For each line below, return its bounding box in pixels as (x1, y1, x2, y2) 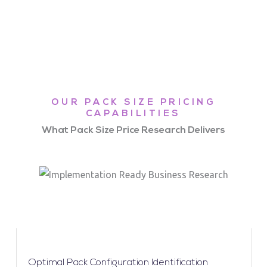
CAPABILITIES (85, 109, 181, 119)
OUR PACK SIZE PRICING (51, 98, 216, 107)
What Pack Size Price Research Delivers (41, 125, 225, 135)
